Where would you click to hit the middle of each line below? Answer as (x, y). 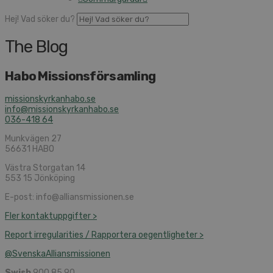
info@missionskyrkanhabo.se (62, 110)
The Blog (37, 47)
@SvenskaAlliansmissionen (58, 254)
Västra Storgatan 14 (45, 168)
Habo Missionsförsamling (80, 76)
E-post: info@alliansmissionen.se (69, 197)
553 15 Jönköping (40, 179)
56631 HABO (30, 149)
